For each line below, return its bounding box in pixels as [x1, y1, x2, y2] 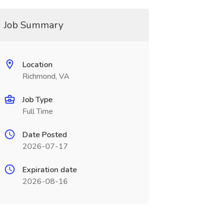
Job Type [22, 94, 53, 105]
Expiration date [22, 164, 77, 175]
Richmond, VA [22, 71, 70, 82]
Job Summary [3, 18, 63, 32]
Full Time [22, 106, 53, 117]
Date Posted [22, 129, 67, 140]
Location [22, 59, 53, 70]
